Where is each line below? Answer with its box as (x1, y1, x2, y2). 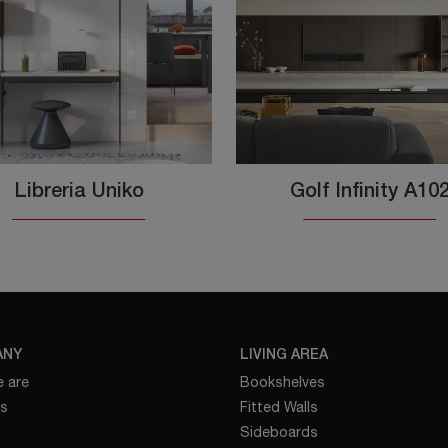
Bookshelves (239, 374, 325, 391)
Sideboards (239, 424, 318, 441)
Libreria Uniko (13, 183, 144, 202)
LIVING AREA (239, 349, 328, 363)
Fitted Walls (239, 399, 318, 416)
